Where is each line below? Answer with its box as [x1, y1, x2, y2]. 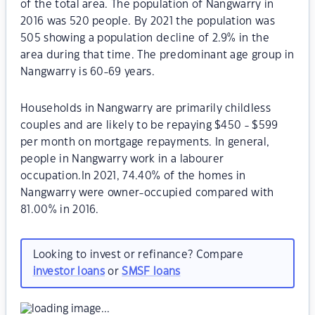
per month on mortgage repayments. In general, [20, 137, 270, 148]
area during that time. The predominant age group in [20, 50, 295, 60]
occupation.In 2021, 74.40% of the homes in [20, 171, 246, 181]
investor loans [32, 266, 105, 277]
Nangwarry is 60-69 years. [20, 67, 155, 77]
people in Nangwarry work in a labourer [20, 154, 224, 165]
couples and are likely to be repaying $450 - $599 [20, 120, 278, 131]
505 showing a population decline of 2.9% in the [20, 33, 270, 44]
